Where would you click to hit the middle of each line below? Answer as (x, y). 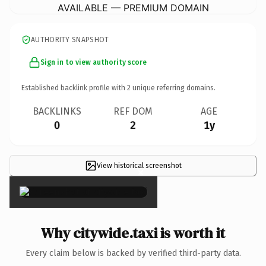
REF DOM (133, 111)
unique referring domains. (173, 88)
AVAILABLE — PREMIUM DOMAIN (133, 7)
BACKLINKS (57, 111)
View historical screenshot (139, 165)
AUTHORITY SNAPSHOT (70, 39)
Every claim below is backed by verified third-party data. (133, 253)
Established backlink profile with (74, 88)
